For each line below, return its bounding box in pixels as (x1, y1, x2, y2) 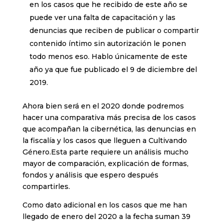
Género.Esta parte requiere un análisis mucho (22, 147, 188, 157)
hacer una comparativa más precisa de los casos (22, 113, 196, 122)
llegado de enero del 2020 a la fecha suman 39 (22, 212, 190, 221)
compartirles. (22, 182, 70, 191)
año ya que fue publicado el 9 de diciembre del (29, 65, 197, 74)
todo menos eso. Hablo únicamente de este (29, 52, 187, 61)
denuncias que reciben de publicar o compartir (29, 26, 199, 35)
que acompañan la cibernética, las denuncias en (22, 124, 196, 134)
